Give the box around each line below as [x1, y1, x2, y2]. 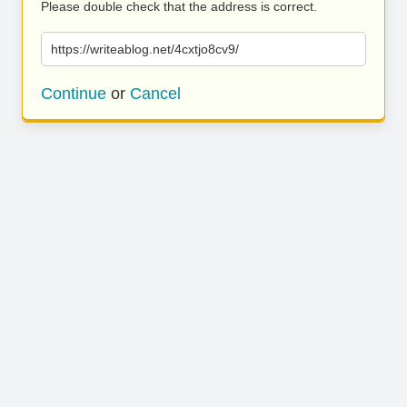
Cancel [130, 84, 181, 103]
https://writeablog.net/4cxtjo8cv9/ [51, 42, 239, 56]
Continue [41, 84, 106, 103]
